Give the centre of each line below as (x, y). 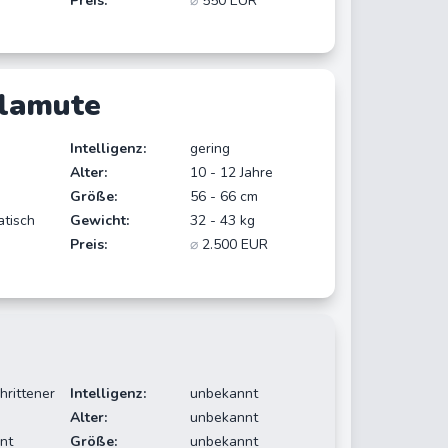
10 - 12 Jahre (232, 173)
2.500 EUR (233, 245)
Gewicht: (99, 221)
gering (210, 149)
